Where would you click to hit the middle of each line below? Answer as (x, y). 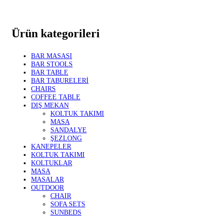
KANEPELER (51, 146)
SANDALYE (69, 130)
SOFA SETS (68, 204)
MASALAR (47, 179)
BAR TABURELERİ (60, 80)
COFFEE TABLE (56, 97)
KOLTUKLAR (52, 163)
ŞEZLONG (66, 138)
